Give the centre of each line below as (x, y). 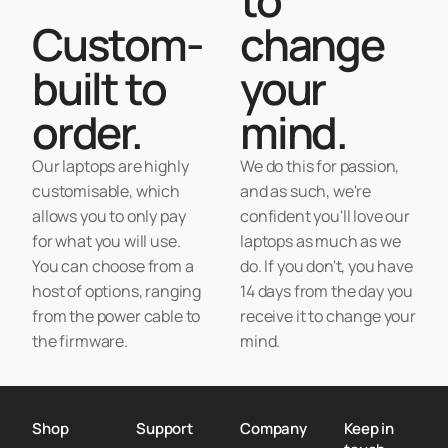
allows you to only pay (109, 215)
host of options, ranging (117, 290)
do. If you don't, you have (326, 265)
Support (164, 428)
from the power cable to (116, 315)
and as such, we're (306, 190)
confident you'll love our (325, 215)
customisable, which (106, 190)
